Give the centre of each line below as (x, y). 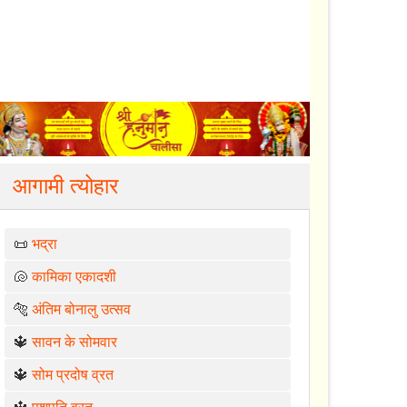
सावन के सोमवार (75, 342)
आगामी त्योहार (66, 185)
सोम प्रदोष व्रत (73, 374)
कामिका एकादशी (74, 276)
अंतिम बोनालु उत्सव (82, 309)
